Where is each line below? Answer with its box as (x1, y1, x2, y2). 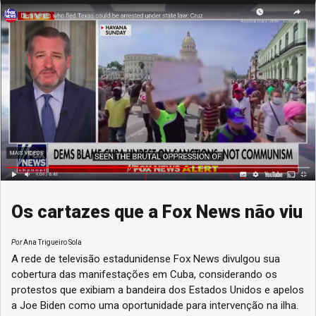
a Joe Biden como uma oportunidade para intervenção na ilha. (11, 298, 298, 312)
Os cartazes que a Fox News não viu (11, 201, 303, 222)
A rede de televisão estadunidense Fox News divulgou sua (11, 252, 280, 265)
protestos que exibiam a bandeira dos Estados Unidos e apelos (11, 283, 304, 296)
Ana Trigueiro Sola (22, 238, 82, 246)
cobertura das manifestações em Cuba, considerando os (11, 267, 277, 281)
